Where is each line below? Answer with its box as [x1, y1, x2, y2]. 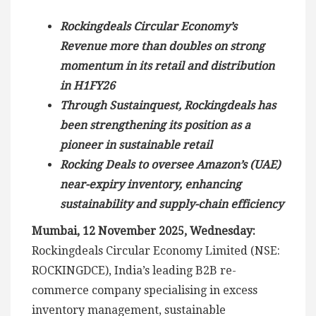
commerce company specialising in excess [32, 284, 257, 298]
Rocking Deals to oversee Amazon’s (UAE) [60, 158, 281, 172]
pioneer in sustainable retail [60, 138, 212, 152]
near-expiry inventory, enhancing [60, 178, 241, 192]
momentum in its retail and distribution [60, 59, 274, 73]
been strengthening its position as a [60, 119, 250, 133]
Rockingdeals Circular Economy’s [60, 20, 237, 34]
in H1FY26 [60, 79, 115, 93]
